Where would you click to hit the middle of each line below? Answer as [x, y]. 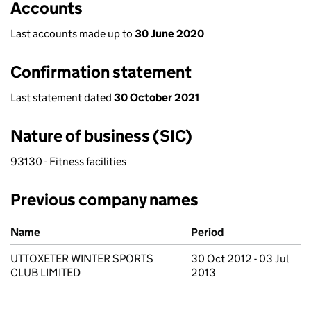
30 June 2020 [169, 34]
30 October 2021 [157, 98]
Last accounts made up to [73, 34]
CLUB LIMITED [45, 272]
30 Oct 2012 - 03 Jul [240, 259]
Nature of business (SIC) [101, 136]
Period [207, 232]
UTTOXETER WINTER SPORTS [82, 259]
